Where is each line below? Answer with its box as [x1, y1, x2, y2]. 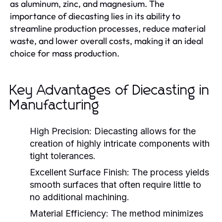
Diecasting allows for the [92, 125, 196, 136]
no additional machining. [30, 191, 129, 202]
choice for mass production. [10, 47, 119, 59]
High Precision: [30, 125, 92, 136]
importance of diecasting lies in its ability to [10, 10, 180, 22]
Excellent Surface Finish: [30, 166, 129, 177]
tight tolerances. [30, 150, 96, 161]
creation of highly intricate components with [30, 138, 210, 149]
